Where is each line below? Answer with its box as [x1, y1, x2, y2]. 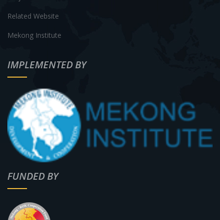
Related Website [7, 11, 59, 21]
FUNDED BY [7, 169, 58, 183]
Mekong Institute [7, 30, 61, 40]
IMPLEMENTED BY [7, 57, 86, 71]
